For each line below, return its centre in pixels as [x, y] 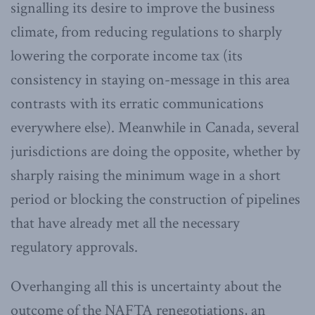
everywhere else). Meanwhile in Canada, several [155, 127]
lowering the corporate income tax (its [127, 56]
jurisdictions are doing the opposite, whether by [155, 151]
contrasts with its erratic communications [137, 103]
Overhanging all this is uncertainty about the [146, 286]
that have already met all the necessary [125, 223]
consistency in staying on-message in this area [150, 79]
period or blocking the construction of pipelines [155, 199]
